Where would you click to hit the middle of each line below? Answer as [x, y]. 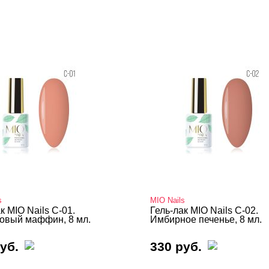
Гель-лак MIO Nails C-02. [204, 210]
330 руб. [176, 246]
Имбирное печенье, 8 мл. [206, 219]
